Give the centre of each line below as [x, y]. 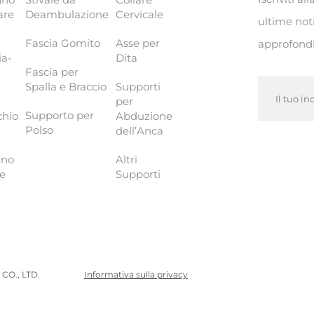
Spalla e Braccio [66, 86]
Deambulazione [67, 14]
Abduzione [144, 116]
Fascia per [52, 71]
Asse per [138, 43]
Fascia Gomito [63, 43]
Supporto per [60, 115]
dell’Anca [140, 130]
